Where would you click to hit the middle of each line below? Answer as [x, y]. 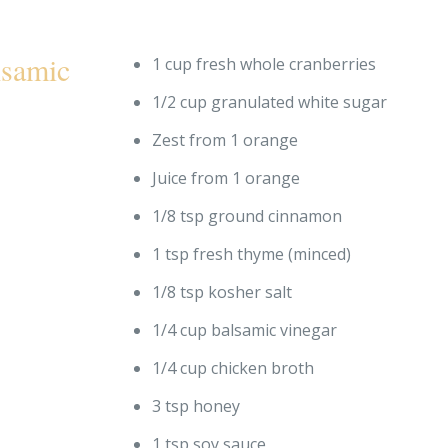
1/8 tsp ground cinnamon [247, 215]
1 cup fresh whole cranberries [264, 63]
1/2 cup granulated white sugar [270, 101]
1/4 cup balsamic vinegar [245, 329]
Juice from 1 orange [226, 177]
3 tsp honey [196, 405]
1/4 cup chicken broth [233, 367]
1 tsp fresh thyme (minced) [252, 253]
